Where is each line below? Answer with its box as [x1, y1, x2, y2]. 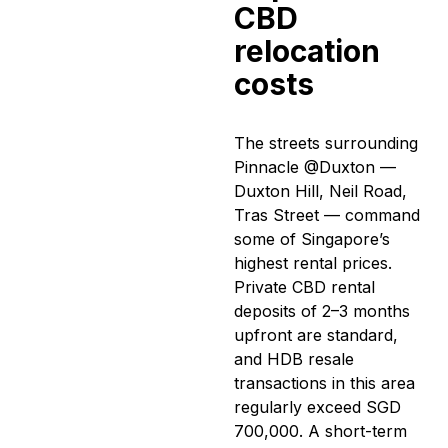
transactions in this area [234, 373, 415, 394]
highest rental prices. [234, 253, 392, 274]
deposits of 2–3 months [234, 301, 410, 322]
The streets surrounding [234, 133, 418, 154]
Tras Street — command [234, 205, 420, 226]
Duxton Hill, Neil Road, [234, 181, 407, 202]
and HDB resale [234, 349, 354, 370]
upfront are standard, [234, 325, 398, 346]
